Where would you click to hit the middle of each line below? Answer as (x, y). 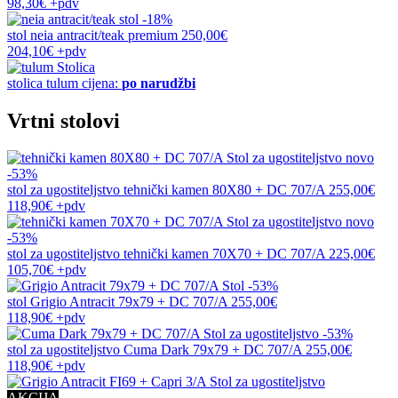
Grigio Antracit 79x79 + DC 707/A (129, 302)
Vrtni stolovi (64, 120)
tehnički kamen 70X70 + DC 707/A (224, 254)
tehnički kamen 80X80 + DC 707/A (224, 190)
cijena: (102, 83)
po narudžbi (159, 83)
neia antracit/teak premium (104, 35)
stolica (27, 83)
